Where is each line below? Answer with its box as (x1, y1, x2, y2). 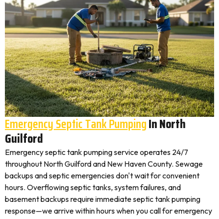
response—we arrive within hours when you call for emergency (5, 206, 212, 216)
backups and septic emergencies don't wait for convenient (5, 171, 199, 180)
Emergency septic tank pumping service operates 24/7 (5, 147, 188, 157)
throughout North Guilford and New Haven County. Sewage (5, 159, 203, 169)
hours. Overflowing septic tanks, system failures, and (5, 182, 181, 192)
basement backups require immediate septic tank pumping (5, 194, 200, 204)
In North (147, 114, 186, 133)
